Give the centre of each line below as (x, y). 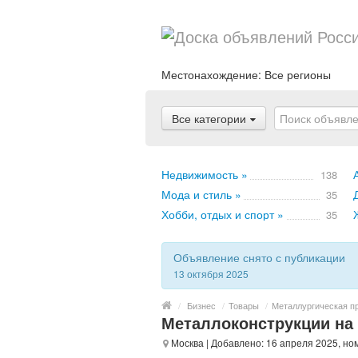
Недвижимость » (205, 174)
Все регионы (298, 74)
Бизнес (201, 305)
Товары (244, 305)
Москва (186, 342)
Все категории (209, 118)
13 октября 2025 (211, 274)
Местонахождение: (213, 74)
